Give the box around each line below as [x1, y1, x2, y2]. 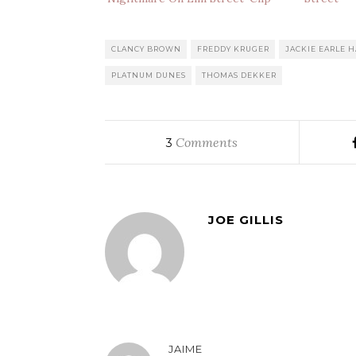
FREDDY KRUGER [197, 44, 269, 53]
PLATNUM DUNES [111, 70, 186, 79]
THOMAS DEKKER [202, 70, 277, 79]
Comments [172, 133, 238, 150]
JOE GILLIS [208, 211, 284, 227]
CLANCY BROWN [111, 44, 181, 53]
